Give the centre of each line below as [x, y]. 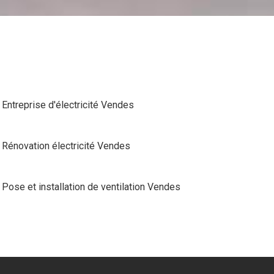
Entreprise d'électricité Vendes [68, 105]
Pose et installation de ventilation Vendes [91, 187]
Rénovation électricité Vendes [66, 146]
